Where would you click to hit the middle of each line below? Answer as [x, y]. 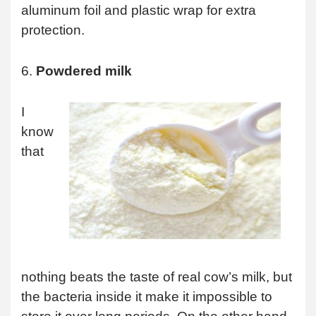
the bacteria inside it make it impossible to [147, 296]
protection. [53, 30]
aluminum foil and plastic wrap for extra [139, 10]
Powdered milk [84, 71]
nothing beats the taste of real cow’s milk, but [157, 276]
